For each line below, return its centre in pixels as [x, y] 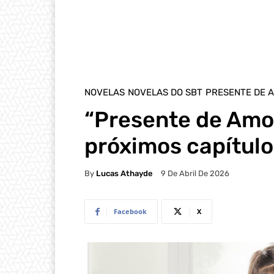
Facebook [130, 212]
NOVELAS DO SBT [165, 92]
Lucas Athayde [124, 173]
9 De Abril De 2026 [195, 174]
